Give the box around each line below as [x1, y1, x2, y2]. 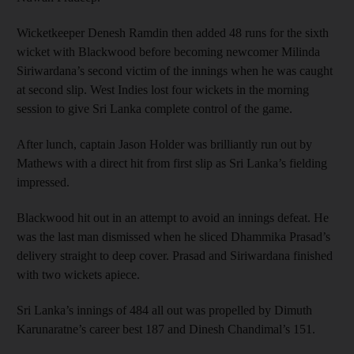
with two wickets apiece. [17, 267, 140, 281]
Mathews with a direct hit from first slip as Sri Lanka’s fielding [17, 156, 327, 170]
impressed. [17, 175, 70, 189]
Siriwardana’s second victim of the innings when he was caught [17, 63, 333, 77]
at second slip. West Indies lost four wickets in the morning [17, 82, 309, 96]
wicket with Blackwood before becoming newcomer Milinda [17, 44, 320, 58]
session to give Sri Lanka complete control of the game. [17, 101, 292, 115]
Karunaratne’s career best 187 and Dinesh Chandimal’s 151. [17, 322, 315, 336]
